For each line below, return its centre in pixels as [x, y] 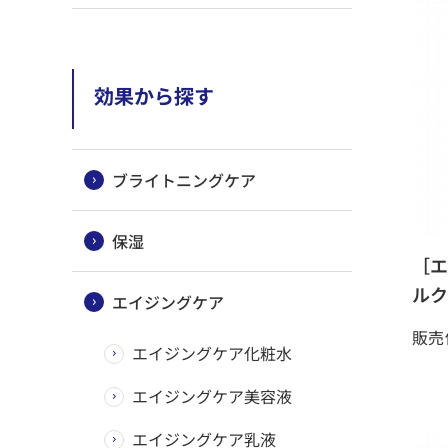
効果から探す [154, 96]
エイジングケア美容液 [212, 396]
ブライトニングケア [184, 179]
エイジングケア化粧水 [212, 353]
